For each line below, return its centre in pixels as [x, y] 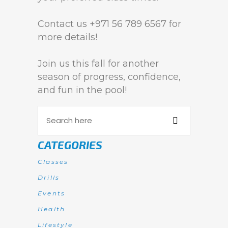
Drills [49, 177]
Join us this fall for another [98, 64]
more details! [67, 37]
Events [52, 193]
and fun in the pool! [82, 90]
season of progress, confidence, [109, 77]
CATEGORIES [70, 145]
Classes [53, 162]
